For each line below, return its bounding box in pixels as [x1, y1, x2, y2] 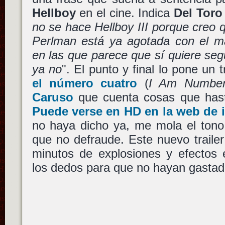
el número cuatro [32, 76, 138, 90]
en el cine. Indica [75, 6, 174, 20]
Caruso [32, 90, 73, 104]
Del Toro [174, 6, 222, 20]
